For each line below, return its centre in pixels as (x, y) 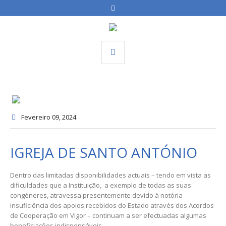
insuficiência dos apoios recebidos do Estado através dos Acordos (112, 205)
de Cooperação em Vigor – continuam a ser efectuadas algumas (108, 215)
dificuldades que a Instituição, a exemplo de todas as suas (101, 185)
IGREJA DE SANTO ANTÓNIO (104, 152)
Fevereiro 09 (40, 117)
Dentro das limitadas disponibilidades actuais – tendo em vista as (110, 175)
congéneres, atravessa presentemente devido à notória (96, 195)
